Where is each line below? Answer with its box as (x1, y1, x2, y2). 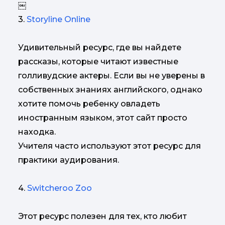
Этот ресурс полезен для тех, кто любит (18, 211, 187, 221)
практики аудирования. (18, 155, 119, 165)
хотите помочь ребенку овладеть (18, 99, 160, 108)
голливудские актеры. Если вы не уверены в (18, 71, 205, 80)
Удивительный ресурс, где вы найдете (18, 43, 183, 52)
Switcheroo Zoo (27, 183, 92, 193)
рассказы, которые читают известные (18, 57, 178, 66)
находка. (18, 127, 56, 137)
